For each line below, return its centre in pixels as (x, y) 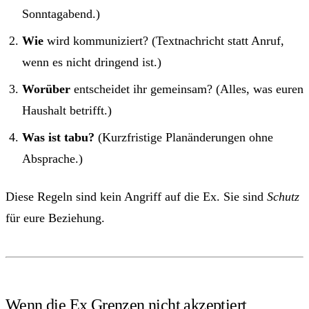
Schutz (283, 197)
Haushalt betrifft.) (67, 111)
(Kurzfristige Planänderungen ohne (184, 138)
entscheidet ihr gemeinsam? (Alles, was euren (187, 89)
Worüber (46, 89)
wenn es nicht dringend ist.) (92, 62)
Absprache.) (52, 159)
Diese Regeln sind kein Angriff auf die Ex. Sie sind (136, 197)
